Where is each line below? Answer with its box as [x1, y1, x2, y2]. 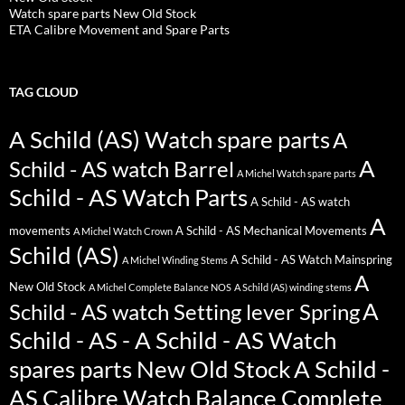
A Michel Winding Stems [122, 254, 228, 267]
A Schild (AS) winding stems [234, 281, 352, 294]
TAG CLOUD [9, 84, 78, 100]
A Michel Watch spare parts [237, 167, 356, 180]
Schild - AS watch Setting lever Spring [9, 299, 360, 325]
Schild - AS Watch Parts [9, 184, 248, 212]
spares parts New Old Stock [9, 355, 291, 383]
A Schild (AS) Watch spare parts [9, 126, 330, 154]
